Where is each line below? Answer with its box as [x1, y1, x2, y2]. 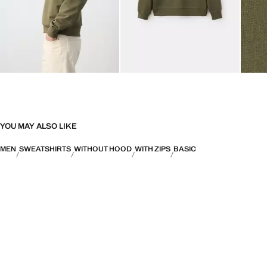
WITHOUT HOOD [74, 144, 132, 154]
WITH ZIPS [135, 144, 170, 154]
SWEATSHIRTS [19, 144, 71, 154]
